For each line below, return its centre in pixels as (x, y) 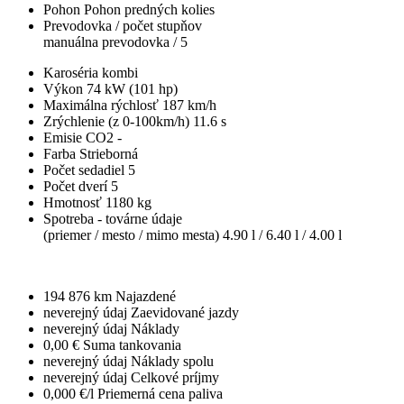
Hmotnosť (74, 202)
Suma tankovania (132, 344)
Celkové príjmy (175, 377)
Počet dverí (77, 186)
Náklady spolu (172, 361)
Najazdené (146, 296)
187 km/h (189, 105)
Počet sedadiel (86, 170)
